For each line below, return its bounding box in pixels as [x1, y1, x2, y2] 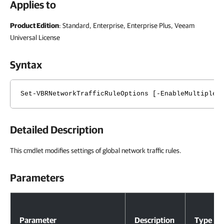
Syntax [10, 58, 42, 70]
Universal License [10, 33, 60, 41]
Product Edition [10, 21, 59, 29]
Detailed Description [10, 123, 103, 135]
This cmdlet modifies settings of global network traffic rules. [10, 146, 181, 154]
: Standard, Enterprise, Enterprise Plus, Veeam [59, 21, 194, 29]
